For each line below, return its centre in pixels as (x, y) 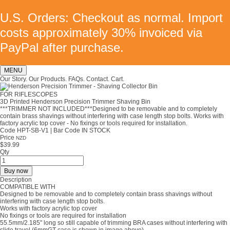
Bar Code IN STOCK (81, 130)
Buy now (16, 171)
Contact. (98, 79)
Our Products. (48, 79)
